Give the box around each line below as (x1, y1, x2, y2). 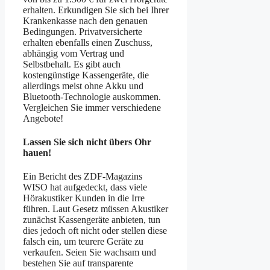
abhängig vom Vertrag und (23, 48, 124, 58)
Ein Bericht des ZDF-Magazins (23, 171, 142, 182)
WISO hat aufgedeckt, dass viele (23, 182, 147, 193)
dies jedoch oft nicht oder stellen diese (23, 225, 167, 236)
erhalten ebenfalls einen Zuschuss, (23, 37, 152, 48)
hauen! (23, 148, 51, 159)
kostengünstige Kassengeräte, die (23, 69, 149, 80)
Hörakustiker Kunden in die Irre (23, 193, 145, 204)
